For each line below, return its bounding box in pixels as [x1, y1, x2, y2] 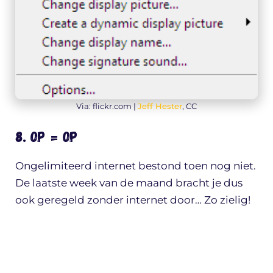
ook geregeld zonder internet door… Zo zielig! [15, 194, 250, 207]
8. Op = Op [15, 127, 77, 146]
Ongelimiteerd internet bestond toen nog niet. [15, 160, 256, 172]
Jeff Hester [138, 101, 182, 111]
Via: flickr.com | [76, 101, 138, 111]
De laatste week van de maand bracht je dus [15, 177, 243, 190]
